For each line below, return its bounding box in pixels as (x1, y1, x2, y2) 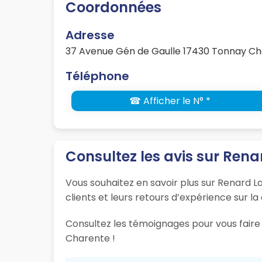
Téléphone (65, 68, 129, 85)
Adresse (65, 27, 115, 44)
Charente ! (65, 232, 115, 246)
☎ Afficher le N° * (129, 94, 211, 108)
